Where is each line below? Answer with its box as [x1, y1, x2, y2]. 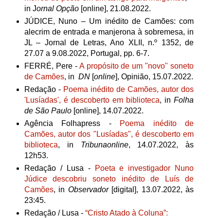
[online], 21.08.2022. [78, 4, 151, 13]
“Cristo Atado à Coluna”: [85, 208, 168, 217]
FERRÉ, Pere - [24, 61, 79, 70]
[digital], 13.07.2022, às [108, 185, 194, 194]
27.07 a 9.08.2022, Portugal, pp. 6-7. [24, 49, 149, 58]
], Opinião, [115, 72, 152, 81]
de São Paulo [24, 106, 73, 115]
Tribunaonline [80, 140, 128, 149]
